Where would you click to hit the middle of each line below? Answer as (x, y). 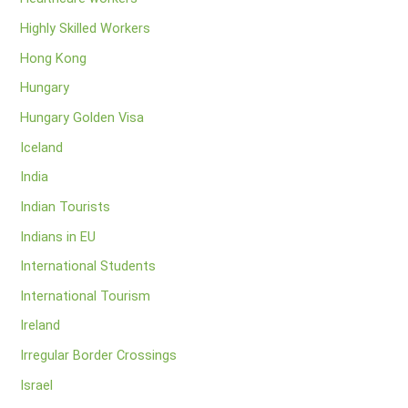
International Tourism (86, 296)
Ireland (41, 326)
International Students (88, 266)
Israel (37, 385)
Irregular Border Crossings (99, 356)
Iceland (42, 147)
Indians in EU (58, 236)
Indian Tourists (66, 206)
